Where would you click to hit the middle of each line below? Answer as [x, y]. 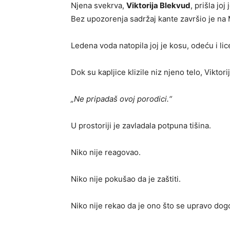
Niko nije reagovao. [106, 152]
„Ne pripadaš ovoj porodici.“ [121, 99]
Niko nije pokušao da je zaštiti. [126, 179]
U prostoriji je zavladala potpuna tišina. [141, 126]
